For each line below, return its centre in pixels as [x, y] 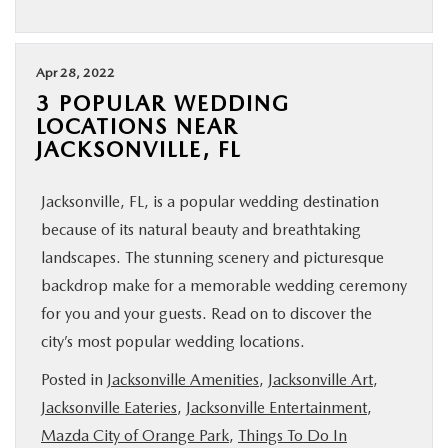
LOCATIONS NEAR [137, 126]
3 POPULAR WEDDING [163, 103]
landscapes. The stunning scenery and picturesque [212, 257]
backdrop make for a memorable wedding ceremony [224, 285]
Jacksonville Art [320, 379]
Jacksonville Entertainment [276, 407]
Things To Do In [292, 435]
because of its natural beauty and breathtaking [201, 229]
